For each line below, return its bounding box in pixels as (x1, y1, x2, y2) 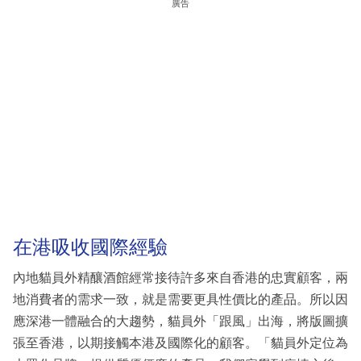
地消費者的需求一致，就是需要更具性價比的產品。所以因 (13, 292, 348, 306)
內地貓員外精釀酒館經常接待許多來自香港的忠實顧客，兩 (13, 270, 348, 284)
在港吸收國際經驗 (13, 236, 168, 259)
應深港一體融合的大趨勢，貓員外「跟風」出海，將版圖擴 (13, 313, 348, 328)
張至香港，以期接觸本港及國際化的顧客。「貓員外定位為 (13, 335, 348, 350)
